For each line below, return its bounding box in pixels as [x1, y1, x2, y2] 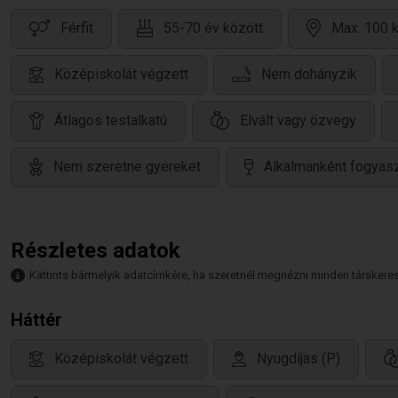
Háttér [11, 309, 62, 330]
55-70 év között [163, 20, 263, 37]
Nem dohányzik [261, 66, 357, 84]
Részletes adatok [11, 238, 180, 263]
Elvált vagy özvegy [240, 112, 356, 130]
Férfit [60, 20, 93, 37]
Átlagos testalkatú [54, 112, 167, 130]
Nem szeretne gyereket [53, 158, 201, 176]
